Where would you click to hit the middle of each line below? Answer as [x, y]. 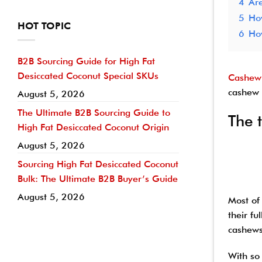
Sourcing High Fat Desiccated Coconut [98, 164]
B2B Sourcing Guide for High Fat [86, 61]
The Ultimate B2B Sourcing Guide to [94, 113]
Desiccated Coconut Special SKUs [88, 76]
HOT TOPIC [44, 26]
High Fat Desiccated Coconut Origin [93, 127]
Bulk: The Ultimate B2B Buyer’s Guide [98, 179]
